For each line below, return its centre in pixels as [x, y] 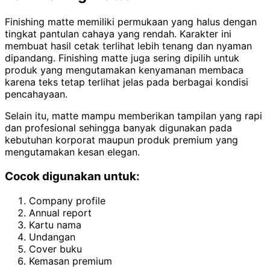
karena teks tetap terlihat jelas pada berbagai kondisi [127, 82]
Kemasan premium [71, 261]
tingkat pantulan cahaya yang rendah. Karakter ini [118, 34]
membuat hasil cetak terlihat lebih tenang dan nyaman [128, 46]
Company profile [67, 200]
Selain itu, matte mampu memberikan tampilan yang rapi [133, 116]
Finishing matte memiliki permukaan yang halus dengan [131, 22]
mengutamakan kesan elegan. [72, 152]
